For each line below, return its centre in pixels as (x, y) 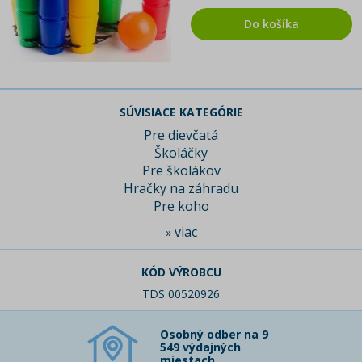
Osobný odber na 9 (214, 335)
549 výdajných (200, 347)
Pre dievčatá (181, 135)
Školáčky (181, 153)
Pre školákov (181, 171)
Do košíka (271, 24)
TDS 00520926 (181, 294)
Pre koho (181, 206)
